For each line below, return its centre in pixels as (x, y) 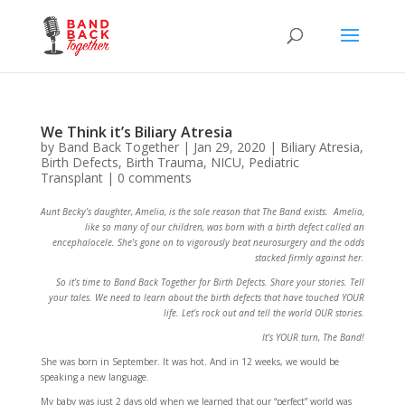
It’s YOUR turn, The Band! (314, 337)
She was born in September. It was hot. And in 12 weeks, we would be (189, 362)
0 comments (154, 178)
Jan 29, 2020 (229, 147)
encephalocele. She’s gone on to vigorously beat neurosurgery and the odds (209, 242)
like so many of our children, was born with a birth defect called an (225, 227)
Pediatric (273, 162)
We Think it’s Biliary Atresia (136, 132)
